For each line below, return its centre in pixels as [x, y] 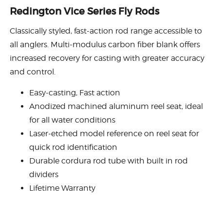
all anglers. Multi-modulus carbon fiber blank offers [105, 44]
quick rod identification [73, 147]
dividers [44, 174]
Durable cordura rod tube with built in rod [109, 161]
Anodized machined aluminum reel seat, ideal [116, 106]
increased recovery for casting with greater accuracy [107, 58]
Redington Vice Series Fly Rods [84, 11]
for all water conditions [72, 120]
